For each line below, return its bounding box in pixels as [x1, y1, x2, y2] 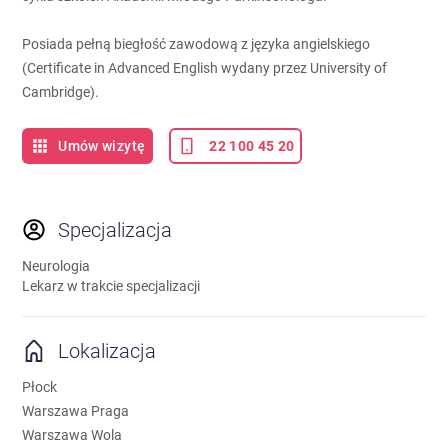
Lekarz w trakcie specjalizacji [22, 278, 201, 294]
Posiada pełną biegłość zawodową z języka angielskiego [22, 36, 371, 52]
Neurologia [22, 258, 91, 274]
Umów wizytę [58, 138, 146, 154]
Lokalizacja [58, 339, 157, 363]
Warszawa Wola [22, 427, 123, 443]
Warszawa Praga [22, 403, 130, 419]
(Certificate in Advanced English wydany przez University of [22, 60, 388, 76]
